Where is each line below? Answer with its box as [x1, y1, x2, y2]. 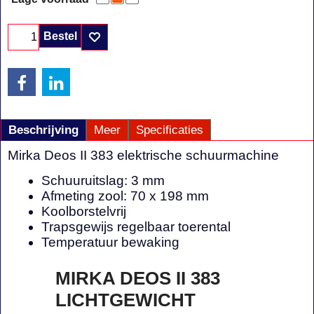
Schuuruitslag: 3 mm [41, 173, 165, 188]
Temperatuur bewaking [41, 235, 179, 250]
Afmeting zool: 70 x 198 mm [41, 189, 209, 203]
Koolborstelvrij [41, 204, 126, 219]
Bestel [43, 29, 77, 42]
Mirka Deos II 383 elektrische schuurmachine [8, 147, 279, 163]
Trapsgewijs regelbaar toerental [41, 219, 231, 234]
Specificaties [136, 123, 203, 137]
